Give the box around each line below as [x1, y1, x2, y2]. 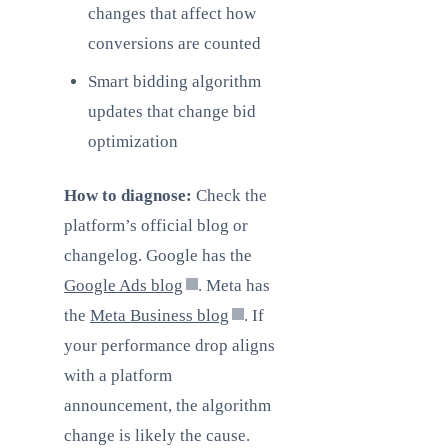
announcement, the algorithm [64, 396, 271, 415]
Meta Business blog [90, 306, 229, 325]
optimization [88, 132, 178, 151]
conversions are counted [88, 34, 261, 53]
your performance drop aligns [64, 336, 275, 355]
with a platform [64, 366, 172, 385]
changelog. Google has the [64, 246, 252, 265]
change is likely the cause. [64, 426, 250, 445]
